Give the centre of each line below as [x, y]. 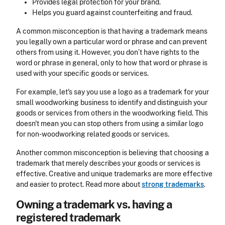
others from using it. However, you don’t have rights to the [108, 52]
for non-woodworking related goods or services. [93, 134]
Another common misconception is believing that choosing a [113, 153]
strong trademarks [173, 185]
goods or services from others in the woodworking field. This [112, 113]
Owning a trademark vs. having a [94, 205]
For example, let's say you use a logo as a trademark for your [113, 92]
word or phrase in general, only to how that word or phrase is [112, 63]
